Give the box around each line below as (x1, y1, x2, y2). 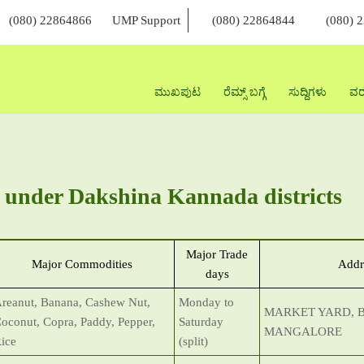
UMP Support (111, 14, 180, 27)
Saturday (179, 315, 223, 328)
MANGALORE (264, 325, 342, 338)
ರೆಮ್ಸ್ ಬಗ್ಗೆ (223, 85, 266, 98)
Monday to (179, 296, 234, 309)
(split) (179, 335, 208, 348)
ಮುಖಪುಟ (154, 85, 201, 98)
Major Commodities (31, 258, 132, 271)
